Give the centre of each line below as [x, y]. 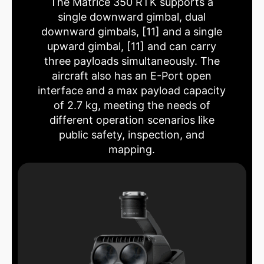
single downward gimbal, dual [132, 17]
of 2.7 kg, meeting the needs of [132, 105]
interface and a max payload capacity [132, 91]
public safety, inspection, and [132, 135]
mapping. [132, 150]
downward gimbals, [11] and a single [132, 32]
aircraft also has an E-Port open [132, 76]
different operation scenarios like [132, 120]
